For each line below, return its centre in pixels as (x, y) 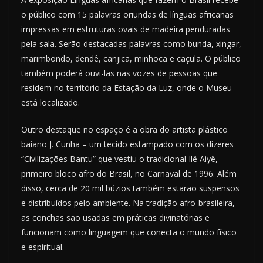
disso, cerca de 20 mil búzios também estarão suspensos (130, 188)
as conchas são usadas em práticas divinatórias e (115, 218)
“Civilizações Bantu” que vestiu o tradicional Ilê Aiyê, (119, 159)
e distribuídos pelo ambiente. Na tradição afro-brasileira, (128, 203)
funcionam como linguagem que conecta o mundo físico (129, 232)
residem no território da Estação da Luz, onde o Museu (127, 88)
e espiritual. (43, 247)
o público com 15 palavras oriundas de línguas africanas (127, 15)
